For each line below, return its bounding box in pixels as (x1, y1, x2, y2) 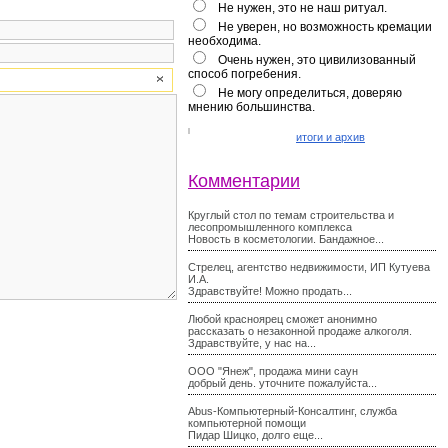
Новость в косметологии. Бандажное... (188, 233, 384, 245)
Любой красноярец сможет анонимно (188, 313, 377, 325)
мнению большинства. (188, 100, 315, 114)
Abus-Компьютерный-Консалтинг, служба (188, 405, 397, 417)
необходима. (188, 34, 261, 48)
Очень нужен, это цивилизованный (218, 53, 416, 67)
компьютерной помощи (188, 417, 306, 429)
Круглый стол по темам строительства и (188, 209, 394, 221)
